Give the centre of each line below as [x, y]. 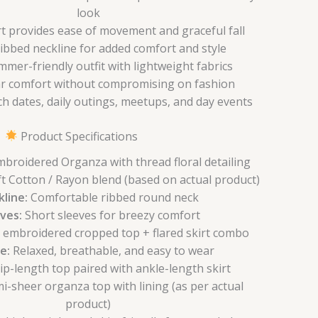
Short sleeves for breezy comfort [111, 215]
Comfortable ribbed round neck [113, 198]
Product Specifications [77, 136]
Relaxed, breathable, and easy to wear [112, 251]
